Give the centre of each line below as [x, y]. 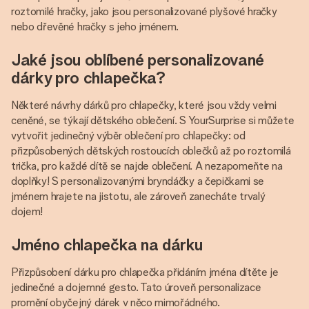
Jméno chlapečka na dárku [107, 245]
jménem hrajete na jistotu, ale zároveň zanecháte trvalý [138, 196]
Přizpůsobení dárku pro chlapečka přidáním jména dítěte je [145, 272]
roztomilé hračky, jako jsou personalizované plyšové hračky [144, 11]
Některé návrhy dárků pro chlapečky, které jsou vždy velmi [144, 105]
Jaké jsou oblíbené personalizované [138, 60]
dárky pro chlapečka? [88, 78]
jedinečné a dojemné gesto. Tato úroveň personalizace [136, 287]
